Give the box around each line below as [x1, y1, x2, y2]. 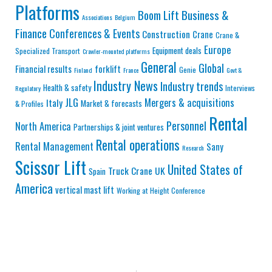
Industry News [93, 76, 158, 95]
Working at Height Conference [117, 184, 205, 196]
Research [182, 142, 204, 152]
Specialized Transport [15, 44, 80, 56]
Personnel [166, 117, 206, 134]
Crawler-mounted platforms [83, 46, 150, 56]
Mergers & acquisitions [144, 94, 234, 110]
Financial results [15, 61, 72, 75]
